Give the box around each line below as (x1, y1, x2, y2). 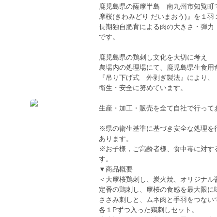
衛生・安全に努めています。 (99, 84, 187, 92)
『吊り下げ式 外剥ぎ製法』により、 (99, 74, 214, 81)
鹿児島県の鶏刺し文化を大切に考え (99, 53, 207, 61)
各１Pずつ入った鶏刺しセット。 (99, 206, 198, 214)
